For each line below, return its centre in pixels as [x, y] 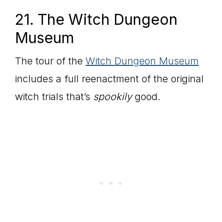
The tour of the [50, 61]
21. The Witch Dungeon [96, 20]
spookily [112, 97]
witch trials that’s [54, 97]
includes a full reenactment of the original [109, 79]
